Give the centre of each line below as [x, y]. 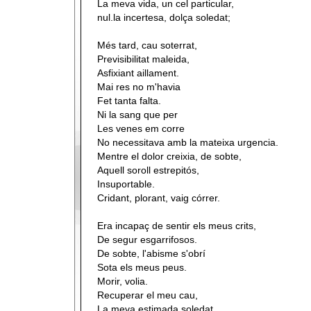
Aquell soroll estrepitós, [148, 170]
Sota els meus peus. [142, 267]
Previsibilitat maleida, [143, 59]
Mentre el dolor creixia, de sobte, [169, 156]
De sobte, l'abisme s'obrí [151, 253]
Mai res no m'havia [139, 87]
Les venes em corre [141, 128]
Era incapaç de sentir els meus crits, [177, 226]
